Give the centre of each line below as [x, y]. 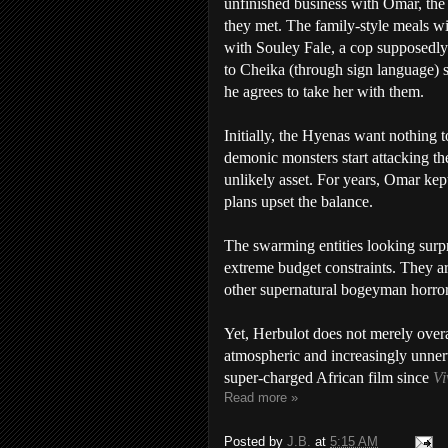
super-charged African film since [328, 377]
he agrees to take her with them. [324, 91]
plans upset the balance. [298, 201]
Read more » [261, 397]
